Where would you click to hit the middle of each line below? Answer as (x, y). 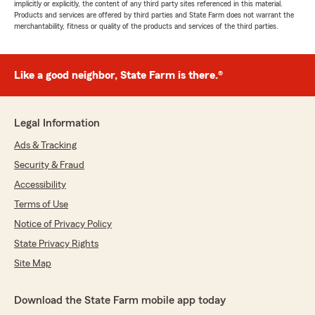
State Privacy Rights (56, 244)
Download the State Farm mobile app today (120, 300)
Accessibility (40, 185)
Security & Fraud (49, 165)
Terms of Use (41, 205)
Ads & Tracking (45, 146)
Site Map (33, 264)
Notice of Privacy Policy (63, 224)
